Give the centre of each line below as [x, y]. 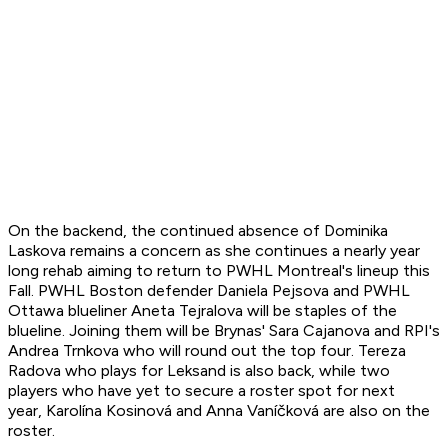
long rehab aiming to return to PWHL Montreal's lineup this [219, 271]
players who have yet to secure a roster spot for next [201, 391]
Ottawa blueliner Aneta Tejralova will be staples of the [202, 311]
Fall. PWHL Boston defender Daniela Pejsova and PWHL [209, 291]
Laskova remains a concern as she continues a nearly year [214, 251]
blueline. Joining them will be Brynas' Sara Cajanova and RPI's [224, 331]
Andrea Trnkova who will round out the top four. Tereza [207, 351]
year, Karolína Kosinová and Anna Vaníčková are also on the [219, 411]
